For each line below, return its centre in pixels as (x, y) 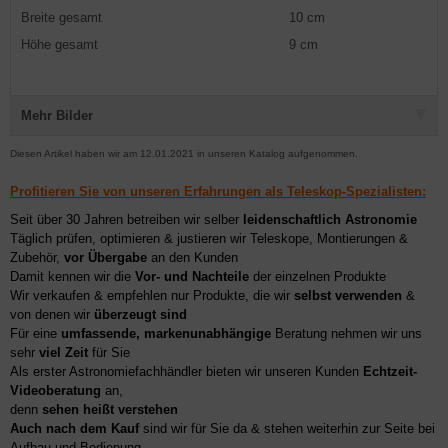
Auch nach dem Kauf (74, 428)
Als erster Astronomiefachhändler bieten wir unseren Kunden (186, 371)
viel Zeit (63, 352)
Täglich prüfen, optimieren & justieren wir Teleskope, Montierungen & (209, 238)
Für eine (35, 333)
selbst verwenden (348, 295)
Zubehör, (37, 257)
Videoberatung (55, 390)
